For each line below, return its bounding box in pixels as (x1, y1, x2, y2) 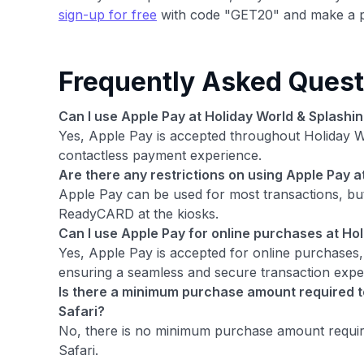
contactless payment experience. (58, 147, 262, 163)
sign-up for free (58, 6, 157, 23)
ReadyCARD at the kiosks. (58, 206, 219, 222)
